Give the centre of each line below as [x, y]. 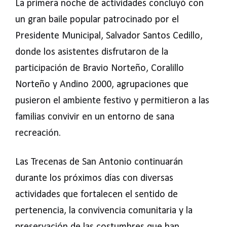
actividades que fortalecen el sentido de [97, 195]
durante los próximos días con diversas [94, 178]
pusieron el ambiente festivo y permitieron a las [112, 101]
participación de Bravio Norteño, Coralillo [100, 68]
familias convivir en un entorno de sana [95, 117]
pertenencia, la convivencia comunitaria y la [104, 211]
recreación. [38, 133]
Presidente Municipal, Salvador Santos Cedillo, [109, 36]
